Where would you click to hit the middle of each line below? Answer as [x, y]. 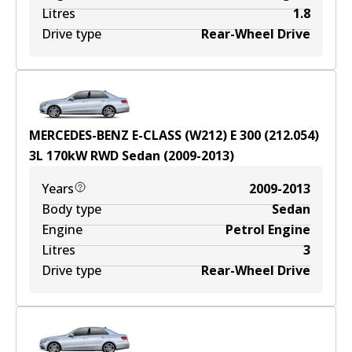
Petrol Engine [268, 229]
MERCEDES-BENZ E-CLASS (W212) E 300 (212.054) [174, 135]
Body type [71, 209]
